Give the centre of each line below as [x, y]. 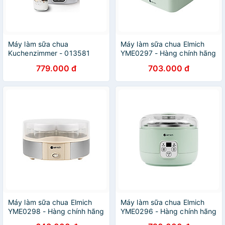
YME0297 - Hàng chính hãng [168, 53]
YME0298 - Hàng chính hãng [56, 211]
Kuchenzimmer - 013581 [49, 53]
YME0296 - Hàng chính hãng [169, 211]
